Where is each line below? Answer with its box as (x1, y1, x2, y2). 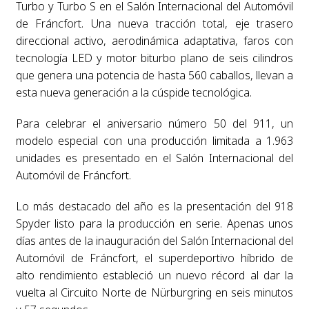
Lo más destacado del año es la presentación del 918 (15, 199, 294, 215)
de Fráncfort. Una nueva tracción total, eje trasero (15, 16, 294, 32)
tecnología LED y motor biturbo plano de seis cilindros (15, 50, 294, 66)
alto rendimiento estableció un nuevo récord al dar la (15, 268, 294, 283)
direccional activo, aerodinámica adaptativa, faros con (15, 33, 294, 49)
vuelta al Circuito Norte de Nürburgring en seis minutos (15, 285, 294, 301)
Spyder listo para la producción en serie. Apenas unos (15, 216, 294, 232)
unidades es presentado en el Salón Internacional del (15, 150, 294, 166)
